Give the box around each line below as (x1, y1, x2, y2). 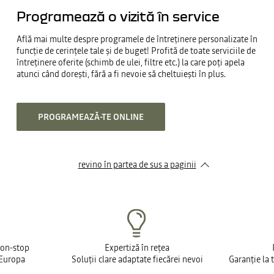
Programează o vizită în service (16, 8, 220, 24)
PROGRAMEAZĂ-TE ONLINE (37, 110, 144, 123)
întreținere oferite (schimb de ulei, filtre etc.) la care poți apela (16, 56, 245, 68)
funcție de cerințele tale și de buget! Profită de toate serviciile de (16, 44, 256, 57)
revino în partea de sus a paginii (78, 158, 196, 171)
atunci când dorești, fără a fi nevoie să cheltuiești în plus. (16, 67, 226, 80)
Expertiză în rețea (105, 242, 169, 254)
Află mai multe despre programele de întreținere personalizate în (16, 32, 257, 45)
